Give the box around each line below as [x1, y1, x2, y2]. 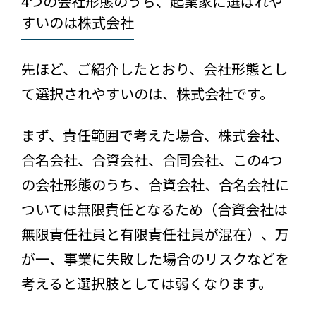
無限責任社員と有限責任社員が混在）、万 [21, 224, 289, 245]
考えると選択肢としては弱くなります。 [21, 273, 272, 294]
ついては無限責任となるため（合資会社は [21, 199, 288, 220]
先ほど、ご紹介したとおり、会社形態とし [21, 59, 288, 80]
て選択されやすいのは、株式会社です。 [21, 83, 274, 104]
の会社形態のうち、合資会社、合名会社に [21, 174, 289, 195]
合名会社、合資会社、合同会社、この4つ [21, 150, 283, 171]
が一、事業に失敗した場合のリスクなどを [21, 248, 289, 269]
